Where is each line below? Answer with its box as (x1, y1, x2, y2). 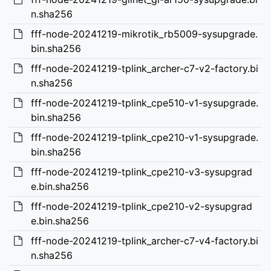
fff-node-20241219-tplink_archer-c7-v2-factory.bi (30, 62, 258, 74)
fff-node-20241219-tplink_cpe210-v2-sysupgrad (30, 200, 252, 212)
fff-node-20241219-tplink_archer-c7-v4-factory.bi (30, 235, 258, 247)
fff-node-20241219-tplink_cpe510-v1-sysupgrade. (30, 97, 258, 109)
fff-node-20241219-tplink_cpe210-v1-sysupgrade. (30, 131, 258, 143)
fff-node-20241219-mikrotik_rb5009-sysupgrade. (30, 28, 258, 40)
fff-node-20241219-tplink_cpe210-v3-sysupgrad (30, 166, 252, 178)
